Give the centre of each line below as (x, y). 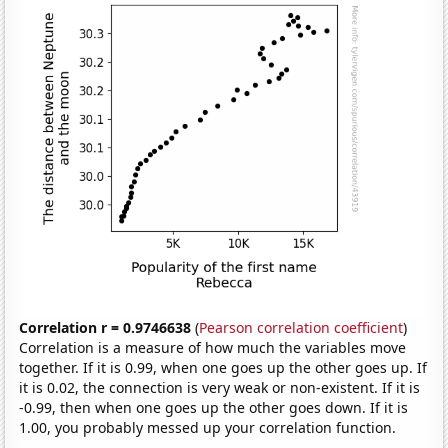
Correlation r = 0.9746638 (105, 327)
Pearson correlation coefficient (301, 327)
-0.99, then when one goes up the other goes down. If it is (214, 407)
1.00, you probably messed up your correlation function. (208, 427)
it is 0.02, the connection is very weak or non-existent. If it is (220, 387)
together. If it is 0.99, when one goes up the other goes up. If (223, 367)
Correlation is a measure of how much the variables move (213, 347)
